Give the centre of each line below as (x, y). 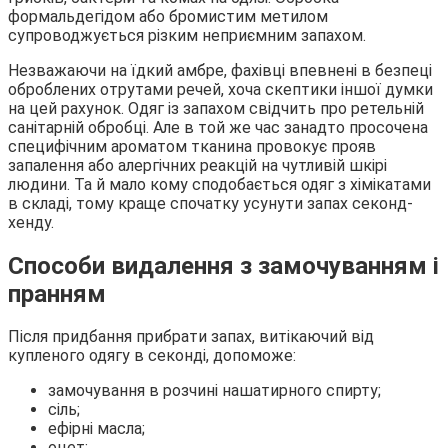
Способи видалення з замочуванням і (223, 265)
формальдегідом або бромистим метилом (168, 16)
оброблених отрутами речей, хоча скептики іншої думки (220, 89)
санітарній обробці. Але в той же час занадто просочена (218, 127)
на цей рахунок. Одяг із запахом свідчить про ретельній (216, 108)
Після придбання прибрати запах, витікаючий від (191, 337)
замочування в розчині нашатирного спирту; (214, 391)
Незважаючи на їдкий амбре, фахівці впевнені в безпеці (220, 70)
